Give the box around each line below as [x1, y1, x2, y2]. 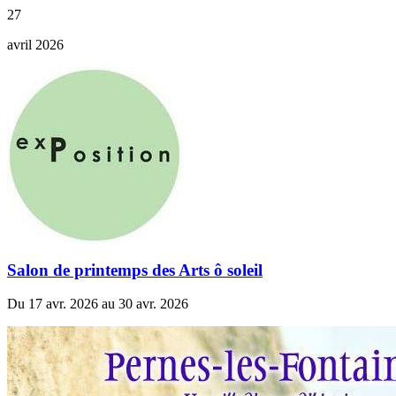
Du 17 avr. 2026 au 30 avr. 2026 [7, 296, 188, 312]
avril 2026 [7, 37, 64, 52]
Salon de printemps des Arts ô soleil [7, 260, 263, 279]
